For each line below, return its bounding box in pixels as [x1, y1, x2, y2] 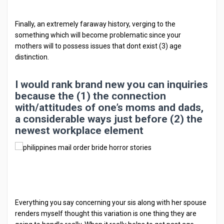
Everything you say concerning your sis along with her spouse [15, 198, 206, 206]
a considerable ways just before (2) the [15, 113, 202, 125]
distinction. [15, 53, 49, 61]
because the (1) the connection [15, 90, 166, 102]
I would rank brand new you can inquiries [15, 78, 208, 90]
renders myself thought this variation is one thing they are [15, 209, 196, 217]
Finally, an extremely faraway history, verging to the [15, 20, 175, 28]
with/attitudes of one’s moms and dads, [15, 101, 203, 113]
